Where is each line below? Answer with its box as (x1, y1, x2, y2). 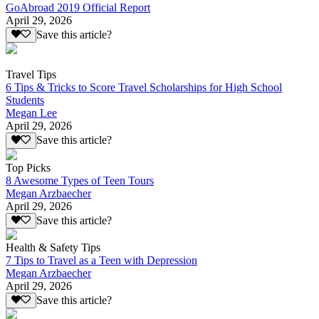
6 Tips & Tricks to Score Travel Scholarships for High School (6, 81, 282, 94)
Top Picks (6, 161, 51, 174)
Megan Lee (6, 107, 57, 120)
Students (6, 94, 44, 107)
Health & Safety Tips (6, 241, 100, 254)
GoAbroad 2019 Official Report (6, 1, 150, 14)
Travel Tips (6, 68, 56, 81)
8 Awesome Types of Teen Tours (6, 174, 154, 187)
